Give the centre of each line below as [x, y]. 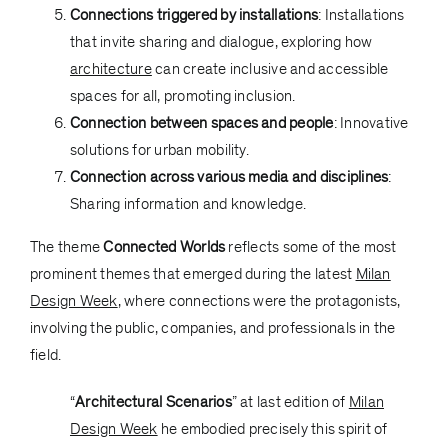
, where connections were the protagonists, [259, 300]
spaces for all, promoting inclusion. [182, 95]
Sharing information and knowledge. [188, 203]
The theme [66, 246]
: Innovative [371, 122]
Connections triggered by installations [194, 14]
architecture [110, 68]
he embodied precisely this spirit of [272, 428]
